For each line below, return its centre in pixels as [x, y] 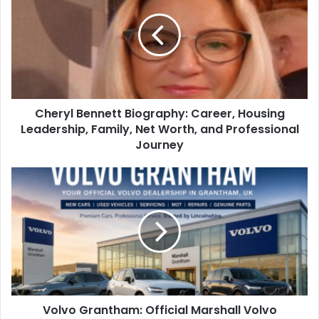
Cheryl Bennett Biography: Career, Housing [159, 114]
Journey [159, 145]
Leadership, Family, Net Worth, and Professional [159, 129]
